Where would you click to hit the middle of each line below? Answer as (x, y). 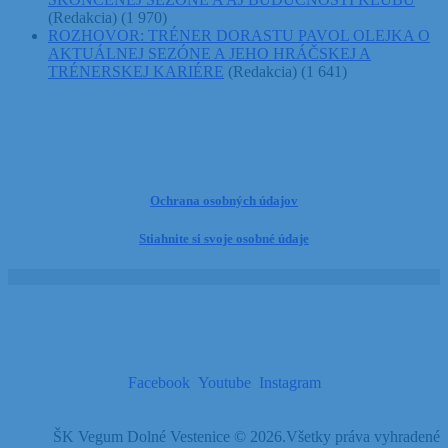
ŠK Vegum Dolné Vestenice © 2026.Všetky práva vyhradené (246, 437)
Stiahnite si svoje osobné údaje (224, 239)
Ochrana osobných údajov (224, 200)
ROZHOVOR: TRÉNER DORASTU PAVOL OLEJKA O (239, 35)
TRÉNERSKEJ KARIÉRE (136, 71)
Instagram (289, 383)
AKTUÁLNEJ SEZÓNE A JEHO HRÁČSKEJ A (209, 53)
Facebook (158, 383)
